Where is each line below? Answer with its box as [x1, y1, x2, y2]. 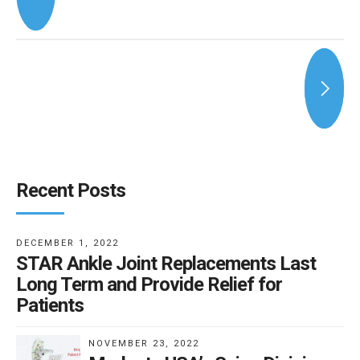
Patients [16, 294, 84, 317]
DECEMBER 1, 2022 [16, 238, 119, 249]
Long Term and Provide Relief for [16, 273, 282, 297]
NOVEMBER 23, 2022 [88, 338, 199, 350]
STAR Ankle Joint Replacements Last [16, 252, 316, 276]
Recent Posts [16, 179, 125, 202]
